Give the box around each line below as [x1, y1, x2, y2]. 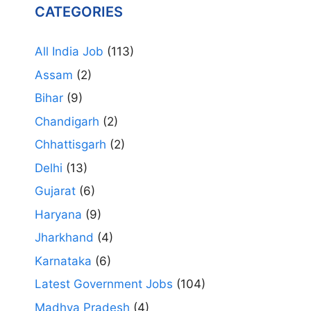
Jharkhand [35, 230, 94, 245]
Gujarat [35, 184, 76, 199]
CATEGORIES [35, 3, 123, 21]
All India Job [35, 44, 103, 59]
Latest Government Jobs [35, 277, 173, 292]
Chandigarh [35, 114, 99, 128]
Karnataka [35, 253, 92, 268]
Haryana [35, 207, 82, 221]
